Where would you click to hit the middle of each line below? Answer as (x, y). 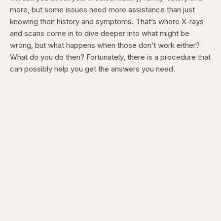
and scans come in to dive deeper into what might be (100, 33)
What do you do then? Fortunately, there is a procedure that (110, 57)
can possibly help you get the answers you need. (93, 69)
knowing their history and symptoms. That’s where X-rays (107, 21)
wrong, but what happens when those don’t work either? (105, 45)
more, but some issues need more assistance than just (102, 10)
